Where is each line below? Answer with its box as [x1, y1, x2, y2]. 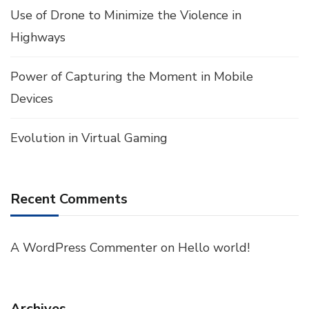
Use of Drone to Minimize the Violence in [10, 7, 241, 23]
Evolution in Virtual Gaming [10, 130, 168, 146]
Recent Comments [10, 190, 128, 208]
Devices [10, 90, 53, 107]
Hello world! [178, 239, 250, 256]
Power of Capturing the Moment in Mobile [10, 68, 253, 85]
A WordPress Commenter [10, 239, 157, 256]
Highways [10, 29, 66, 46]
